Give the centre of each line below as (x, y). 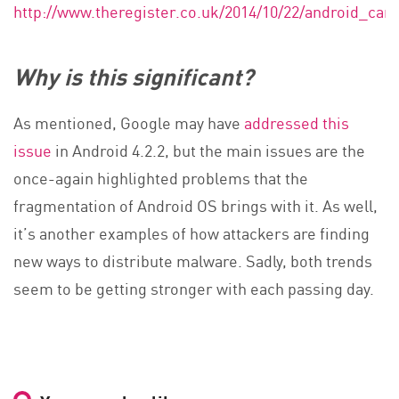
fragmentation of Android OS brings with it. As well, (195, 205)
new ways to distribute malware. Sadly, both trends (193, 261)
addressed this (297, 122)
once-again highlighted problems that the (161, 178)
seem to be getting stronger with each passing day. (194, 288)
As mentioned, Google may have (129, 122)
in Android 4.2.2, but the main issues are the (210, 150)
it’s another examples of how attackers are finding (191, 233)
